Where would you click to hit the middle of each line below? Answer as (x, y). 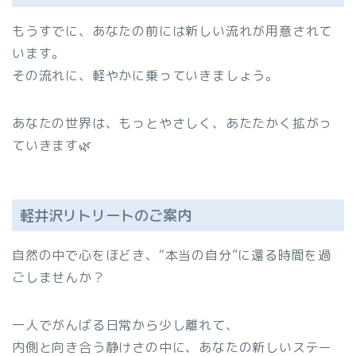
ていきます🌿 (52, 146)
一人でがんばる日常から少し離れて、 (126, 325)
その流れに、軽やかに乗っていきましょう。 (145, 76)
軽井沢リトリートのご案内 (106, 216)
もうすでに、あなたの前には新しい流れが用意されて (172, 31)
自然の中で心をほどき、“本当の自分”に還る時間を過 (172, 255)
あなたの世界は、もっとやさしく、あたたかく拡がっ (172, 124)
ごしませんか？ (59, 278)
